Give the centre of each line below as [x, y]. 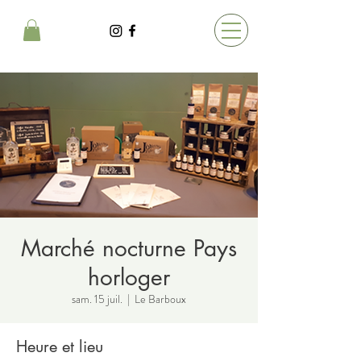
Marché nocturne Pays [129, 249]
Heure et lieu [60, 347]
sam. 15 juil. [97, 299]
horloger [129, 278]
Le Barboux [160, 299]
